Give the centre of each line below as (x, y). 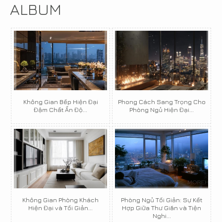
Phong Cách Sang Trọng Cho (162, 102)
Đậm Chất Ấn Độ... (60, 110)
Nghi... (162, 216)
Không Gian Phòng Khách (60, 200)
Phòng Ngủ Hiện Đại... (162, 110)
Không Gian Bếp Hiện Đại (60, 102)
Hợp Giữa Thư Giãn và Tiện (162, 208)
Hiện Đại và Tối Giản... (60, 208)
